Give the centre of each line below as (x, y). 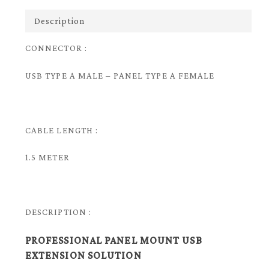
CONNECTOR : (56, 48)
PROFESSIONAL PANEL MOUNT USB (113, 240)
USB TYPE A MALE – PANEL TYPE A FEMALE (120, 75)
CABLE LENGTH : (62, 130)
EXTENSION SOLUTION (83, 255)
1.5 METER (47, 158)
